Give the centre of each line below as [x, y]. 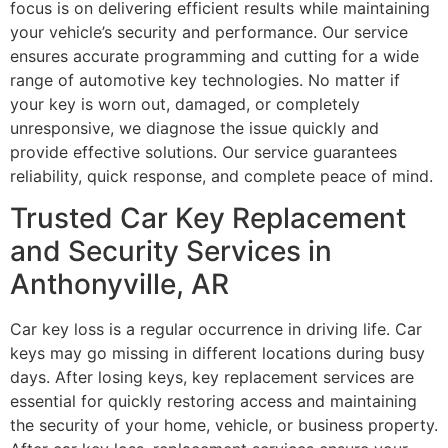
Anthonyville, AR [119, 284]
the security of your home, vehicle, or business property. [224, 425]
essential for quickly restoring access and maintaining [213, 401]
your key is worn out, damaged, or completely [185, 103]
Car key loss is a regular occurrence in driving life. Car [216, 329]
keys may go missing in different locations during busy [217, 353]
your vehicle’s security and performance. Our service [209, 31]
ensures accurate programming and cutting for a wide [214, 55]
